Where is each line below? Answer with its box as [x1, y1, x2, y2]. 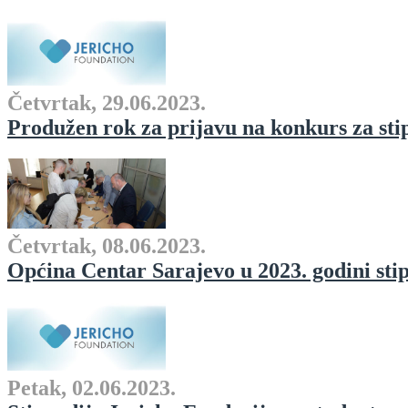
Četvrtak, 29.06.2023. [7, 91, 206, 116]
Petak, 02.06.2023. [7, 376, 176, 401]
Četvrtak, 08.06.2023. [7, 233, 206, 258]
